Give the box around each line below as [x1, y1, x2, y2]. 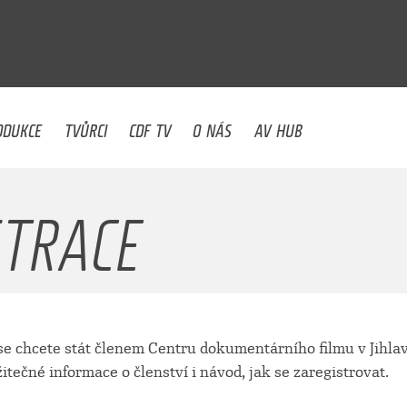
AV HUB [253, 108, 303, 144]
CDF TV [129, 108, 172, 144]
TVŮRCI [64, 108, 107, 144]
